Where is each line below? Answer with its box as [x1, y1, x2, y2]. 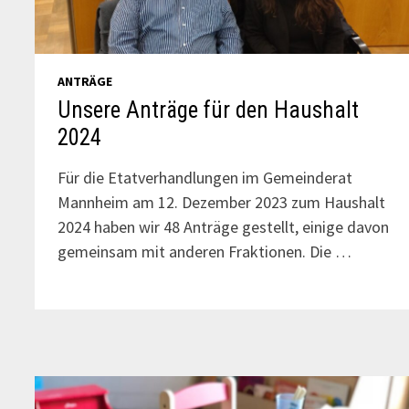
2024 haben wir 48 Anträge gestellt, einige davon [58, 216, 390, 238]
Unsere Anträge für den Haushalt [58, 97, 360, 124]
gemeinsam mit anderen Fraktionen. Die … [58, 241, 352, 263]
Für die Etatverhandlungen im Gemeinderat [58, 167, 353, 189]
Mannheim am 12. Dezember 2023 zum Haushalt [58, 192, 386, 214]
